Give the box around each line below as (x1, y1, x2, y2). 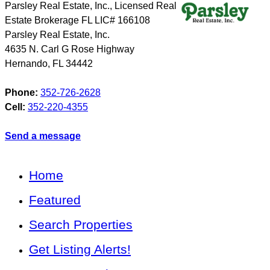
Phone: (5, 87, 38, 98)
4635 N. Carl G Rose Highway (5, 44, 134, 55)
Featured (29, 193, 81, 207)
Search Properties (29, 218, 133, 232)
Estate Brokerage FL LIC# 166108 (5, 15, 150, 26)
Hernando (5, 58, 48, 69)
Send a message (5, 131, 81, 142)
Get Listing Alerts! (29, 242, 131, 257)
